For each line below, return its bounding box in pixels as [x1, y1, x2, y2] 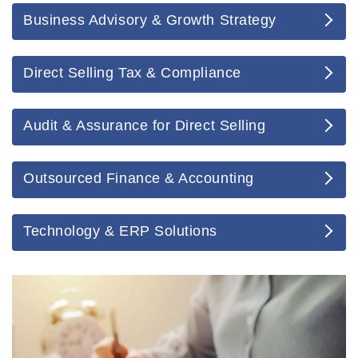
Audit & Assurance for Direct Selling [23, 117, 266, 133]
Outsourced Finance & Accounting [23, 169, 254, 186]
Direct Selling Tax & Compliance [23, 64, 241, 81]
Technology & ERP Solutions [23, 222, 218, 239]
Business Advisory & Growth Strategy [23, 11, 276, 28]
